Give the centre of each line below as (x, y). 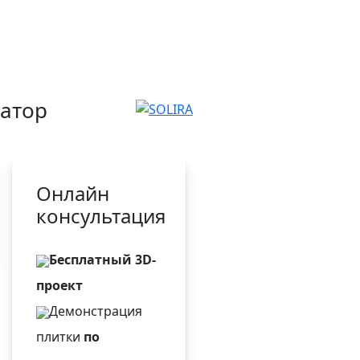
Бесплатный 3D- (103, 260)
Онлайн (73, 193)
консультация (101, 216)
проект (60, 285)
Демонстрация (96, 311)
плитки (60, 337)
